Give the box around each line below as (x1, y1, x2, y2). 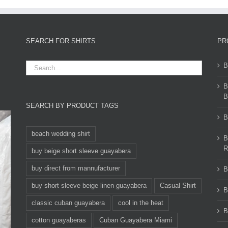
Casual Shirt (159, 182, 196, 189)
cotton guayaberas (31, 216, 86, 224)
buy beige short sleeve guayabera (31, 147, 131, 155)
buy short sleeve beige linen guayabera (31, 182, 147, 189)
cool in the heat (118, 199, 163, 207)
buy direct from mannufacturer (31, 164, 120, 172)
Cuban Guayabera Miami (99, 216, 172, 224)
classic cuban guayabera (31, 199, 105, 207)
